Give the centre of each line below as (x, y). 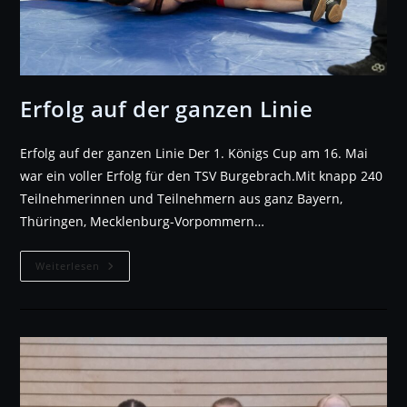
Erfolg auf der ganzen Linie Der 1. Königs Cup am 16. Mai (194, 153)
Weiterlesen (68, 265)
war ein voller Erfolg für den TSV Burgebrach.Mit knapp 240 (202, 175)
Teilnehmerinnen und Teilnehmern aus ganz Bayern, (182, 198)
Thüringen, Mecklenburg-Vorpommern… (143, 221)
